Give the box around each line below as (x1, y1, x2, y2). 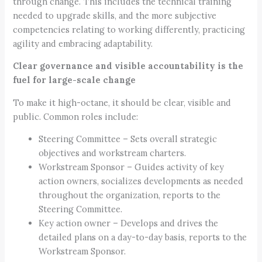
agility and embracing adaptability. (13, 37, 153, 49)
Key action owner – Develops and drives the (39, 218, 219, 229)
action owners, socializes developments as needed (39, 175, 244, 187)
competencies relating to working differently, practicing (13, 23, 246, 35)
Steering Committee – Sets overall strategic (39, 133, 218, 145)
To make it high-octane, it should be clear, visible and (13, 96, 232, 108)
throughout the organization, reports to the (39, 189, 221, 201)
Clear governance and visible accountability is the (13, 60, 244, 72)
